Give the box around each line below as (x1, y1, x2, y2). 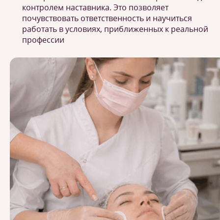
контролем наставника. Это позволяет (22, 2, 168, 13)
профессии (22, 34, 64, 45)
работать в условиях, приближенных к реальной (22, 24, 208, 34)
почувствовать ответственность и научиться (22, 13, 192, 24)
